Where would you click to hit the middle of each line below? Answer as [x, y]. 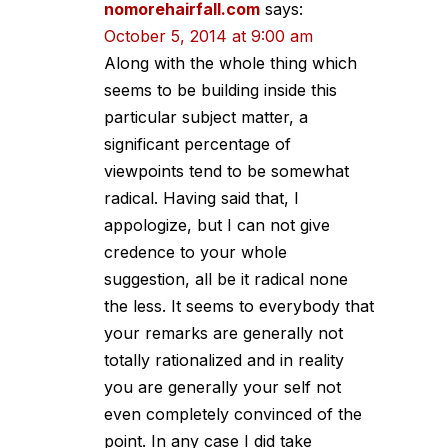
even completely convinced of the [233, 413]
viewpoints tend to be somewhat [226, 170]
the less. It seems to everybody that [239, 305]
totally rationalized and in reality [224, 359]
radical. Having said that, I [201, 197]
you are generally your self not [222, 386]
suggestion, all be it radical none [226, 278]
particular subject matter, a [206, 116]
